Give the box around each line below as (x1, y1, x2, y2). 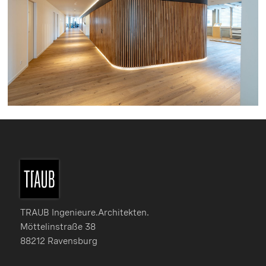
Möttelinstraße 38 (20, 221, 96, 232)
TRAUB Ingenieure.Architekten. (20, 207, 149, 218)
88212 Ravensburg (20, 235, 97, 246)
